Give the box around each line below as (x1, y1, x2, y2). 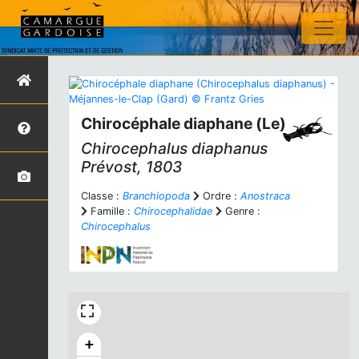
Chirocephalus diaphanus (81, 139, 268, 158)
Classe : (81, 190, 123, 202)
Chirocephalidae (134, 205, 212, 217)
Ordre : (200, 190, 240, 202)
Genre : (222, 205, 260, 217)
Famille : (87, 205, 134, 217)
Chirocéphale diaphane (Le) (81, 114, 286, 133)
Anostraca (240, 190, 290, 202)
